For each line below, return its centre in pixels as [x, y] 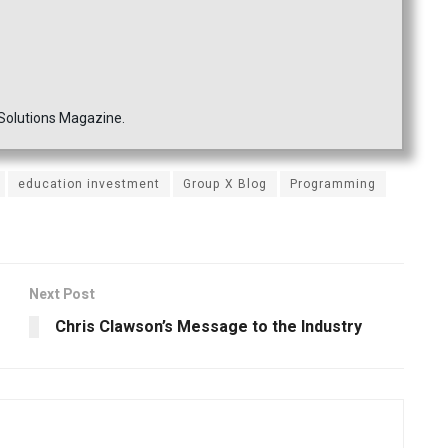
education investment [89, 184]
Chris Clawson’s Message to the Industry [208, 327]
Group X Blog [225, 184]
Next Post [62, 295]
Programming [333, 184]
